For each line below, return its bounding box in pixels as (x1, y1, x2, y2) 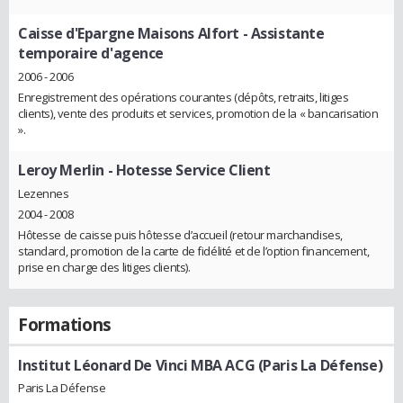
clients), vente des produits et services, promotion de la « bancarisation (18, 104, 379, 121)
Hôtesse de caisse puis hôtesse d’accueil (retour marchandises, (18, 226, 343, 243)
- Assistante (238, 23, 325, 44)
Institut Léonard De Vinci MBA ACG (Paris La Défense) (18, 354, 383, 375)
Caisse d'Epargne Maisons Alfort (18, 23, 239, 44)
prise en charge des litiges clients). (18, 258, 191, 275)
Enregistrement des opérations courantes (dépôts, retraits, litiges (18, 88, 349, 105)
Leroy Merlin (18, 159, 104, 180)
